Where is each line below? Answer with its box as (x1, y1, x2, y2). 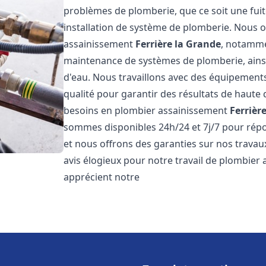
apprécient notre (64, 170, 140, 183)
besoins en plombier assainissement (64, 104, 230, 117)
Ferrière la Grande (135, 37, 221, 50)
